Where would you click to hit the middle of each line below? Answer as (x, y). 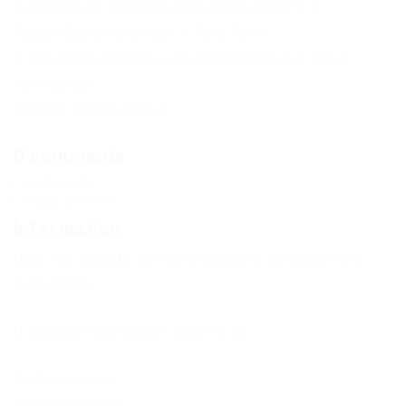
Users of (47, 258)
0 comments (70, 155)
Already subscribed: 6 (90, 109)
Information (68, 228)
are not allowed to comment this (247, 258)
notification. (55, 83)
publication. (54, 284)
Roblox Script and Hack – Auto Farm (140, 33)
